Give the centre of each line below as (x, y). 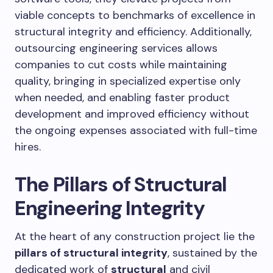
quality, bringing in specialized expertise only (128, 81)
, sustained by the (212, 253)
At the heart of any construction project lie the (135, 236)
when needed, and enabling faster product (122, 97)
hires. (28, 147)
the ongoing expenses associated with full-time (136, 130)
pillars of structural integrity (91, 253)
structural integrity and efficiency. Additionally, (133, 32)
